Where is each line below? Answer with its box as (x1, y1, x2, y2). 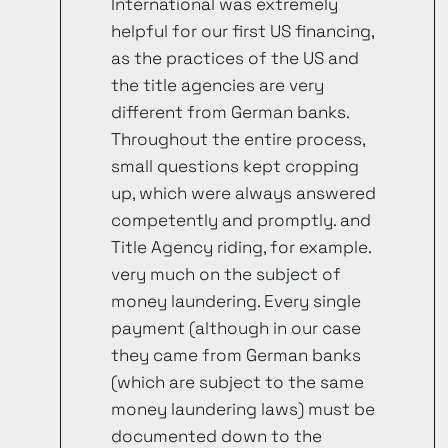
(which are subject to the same (111, 371, 364, 394)
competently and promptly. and (111, 209, 371, 232)
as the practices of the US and (111, 47, 359, 70)
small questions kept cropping (111, 155, 359, 178)
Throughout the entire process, (111, 128, 365, 151)
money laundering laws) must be (111, 398, 375, 421)
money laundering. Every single (111, 290, 361, 313)
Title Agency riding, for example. (111, 236, 371, 259)
